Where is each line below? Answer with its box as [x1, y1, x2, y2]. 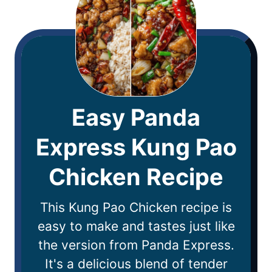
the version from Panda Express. [38, 237, 234, 253]
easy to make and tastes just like [37, 219, 235, 234]
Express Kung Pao [35, 133, 237, 161]
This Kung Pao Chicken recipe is [40, 200, 232, 216]
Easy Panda [72, 103, 200, 132]
